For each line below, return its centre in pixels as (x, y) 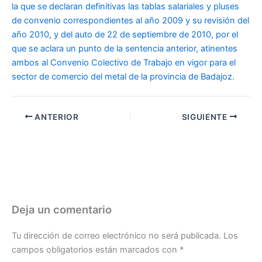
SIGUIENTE (206, 117)
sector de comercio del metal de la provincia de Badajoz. (123, 76)
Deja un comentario (62, 209)
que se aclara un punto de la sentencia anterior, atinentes (125, 48)
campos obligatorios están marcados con (96, 249)
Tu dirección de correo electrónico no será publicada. (116, 235)
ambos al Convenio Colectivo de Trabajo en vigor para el (124, 62)
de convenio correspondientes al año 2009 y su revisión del (130, 20)
